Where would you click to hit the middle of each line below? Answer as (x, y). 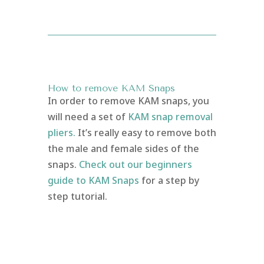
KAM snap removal (170, 116)
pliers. (61, 132)
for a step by (170, 180)
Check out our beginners (135, 164)
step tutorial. (77, 196)
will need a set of (86, 116)
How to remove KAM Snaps (111, 88)
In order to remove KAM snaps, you (128, 100)
